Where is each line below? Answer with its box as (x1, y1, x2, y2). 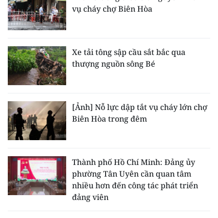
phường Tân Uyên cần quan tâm (72, 168, 191, 179)
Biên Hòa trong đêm (72, 113, 147, 124)
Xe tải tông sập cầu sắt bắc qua (72, 47, 185, 57)
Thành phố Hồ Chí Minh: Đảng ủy (72, 157, 195, 167)
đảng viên (72, 192, 109, 202)
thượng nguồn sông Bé (72, 58, 155, 69)
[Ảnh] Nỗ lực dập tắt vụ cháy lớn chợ (72, 102, 207, 112)
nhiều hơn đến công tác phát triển (72, 180, 198, 191)
